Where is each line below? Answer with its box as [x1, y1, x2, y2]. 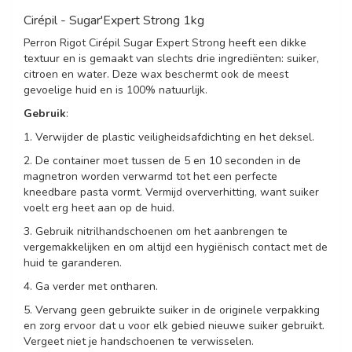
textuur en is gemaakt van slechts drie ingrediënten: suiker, [24, 51, 319, 66]
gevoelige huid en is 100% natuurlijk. [24, 82, 207, 97]
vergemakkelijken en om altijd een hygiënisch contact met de [24, 240, 328, 255]
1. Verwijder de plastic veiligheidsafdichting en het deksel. [24, 130, 314, 145]
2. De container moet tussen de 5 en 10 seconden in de [24, 153, 301, 168]
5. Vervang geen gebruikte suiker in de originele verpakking [24, 302, 320, 317]
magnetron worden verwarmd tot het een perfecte [24, 169, 277, 184]
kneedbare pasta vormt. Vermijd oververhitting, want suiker [24, 185, 319, 200]
